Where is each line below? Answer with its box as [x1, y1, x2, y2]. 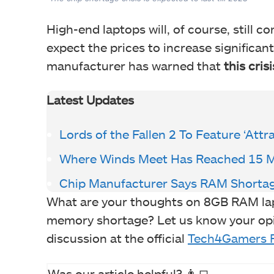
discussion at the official [46, 231, 188, 246]
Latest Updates [46, 92, 134, 108]
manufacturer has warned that [46, 58, 221, 73]
